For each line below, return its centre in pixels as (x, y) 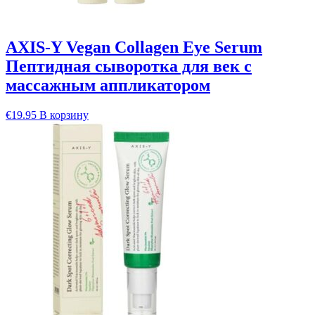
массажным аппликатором (108, 85)
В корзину (64, 115)
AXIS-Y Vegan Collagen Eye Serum (134, 47)
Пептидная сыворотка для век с (129, 66)
